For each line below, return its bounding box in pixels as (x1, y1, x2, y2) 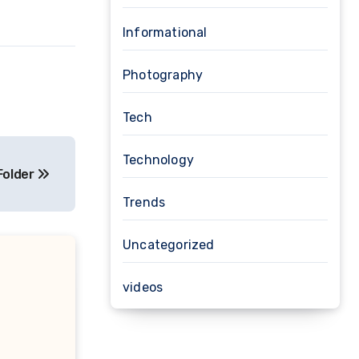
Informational (123, 25, 208, 40)
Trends (123, 195, 166, 210)
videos (123, 280, 163, 295)
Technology (123, 152, 194, 167)
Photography (123, 67, 204, 83)
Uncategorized (123, 237, 215, 252)
